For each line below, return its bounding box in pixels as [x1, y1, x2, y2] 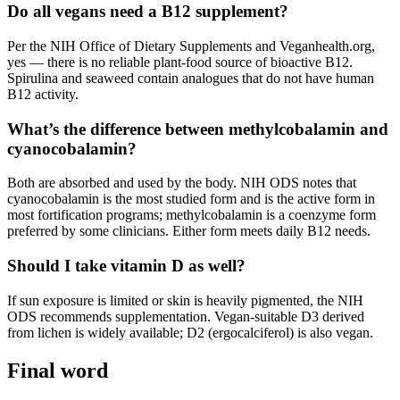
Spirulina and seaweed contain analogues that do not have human [7, 71, 374, 87]
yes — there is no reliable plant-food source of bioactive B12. [7, 54, 353, 71]
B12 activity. [7, 87, 79, 103]
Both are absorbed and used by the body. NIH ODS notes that [7, 175, 356, 191]
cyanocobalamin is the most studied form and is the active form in [7, 191, 375, 207]
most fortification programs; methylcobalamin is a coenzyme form [7, 207, 376, 223]
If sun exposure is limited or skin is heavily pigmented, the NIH [7, 292, 363, 308]
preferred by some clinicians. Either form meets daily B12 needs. [7, 223, 371, 239]
